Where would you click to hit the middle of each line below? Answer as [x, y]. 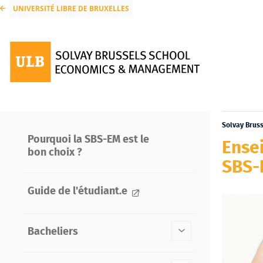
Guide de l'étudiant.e [78, 192]
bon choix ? [55, 153]
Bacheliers [53, 232]
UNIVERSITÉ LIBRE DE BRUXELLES [71, 9]
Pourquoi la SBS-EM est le [88, 140]
